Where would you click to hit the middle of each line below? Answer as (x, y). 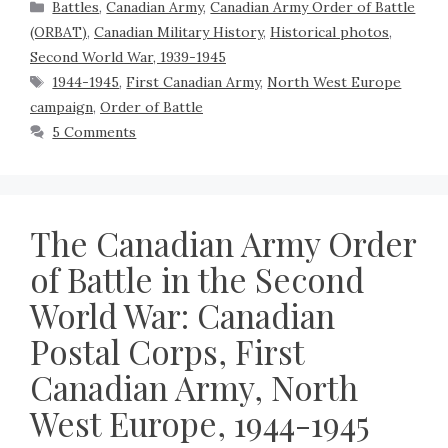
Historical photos (329, 32)
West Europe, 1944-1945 (200, 423)
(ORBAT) (58, 32)
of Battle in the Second (197, 279)
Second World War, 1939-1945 (128, 57)
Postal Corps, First (167, 351)
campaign (61, 107)
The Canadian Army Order (223, 243)
